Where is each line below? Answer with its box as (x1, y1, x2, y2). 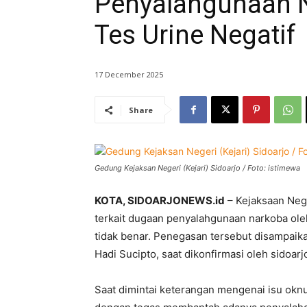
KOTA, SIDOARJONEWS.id (95, 194, 225, 208)
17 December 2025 (95, 69, 163, 80)
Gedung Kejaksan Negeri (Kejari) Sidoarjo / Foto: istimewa (95, 163, 300, 173)
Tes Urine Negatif (95, 20, 296, 50)
